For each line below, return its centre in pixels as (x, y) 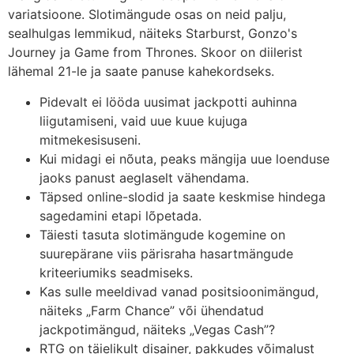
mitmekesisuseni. (90, 139)
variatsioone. (48, 15)
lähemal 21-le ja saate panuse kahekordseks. (141, 72)
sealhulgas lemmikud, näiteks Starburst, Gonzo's (153, 34)
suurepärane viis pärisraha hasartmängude (166, 253)
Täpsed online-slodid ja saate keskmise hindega (183, 196)
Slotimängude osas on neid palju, (187, 15)
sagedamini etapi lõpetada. (121, 215)
